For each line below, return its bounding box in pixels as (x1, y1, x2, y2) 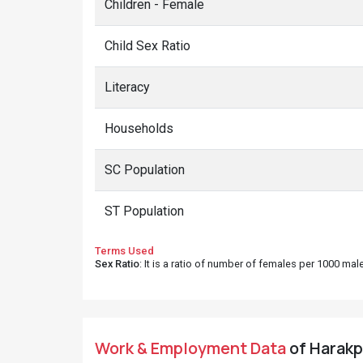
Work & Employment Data (95, 337, 286, 359)
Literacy (105, 79, 150, 95)
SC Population (105, 162, 185, 177)
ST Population (105, 203, 184, 219)
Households (105, 121, 173, 136)
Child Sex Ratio (105, 38, 190, 53)
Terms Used (95, 245, 154, 257)
